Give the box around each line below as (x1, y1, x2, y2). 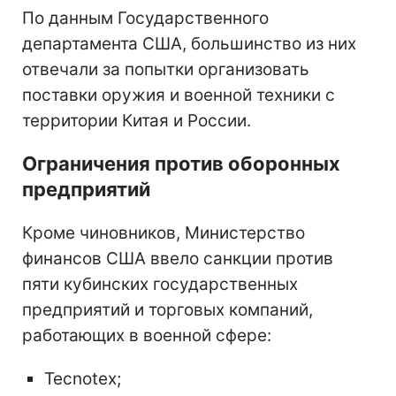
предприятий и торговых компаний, (22, 300, 313, 320)
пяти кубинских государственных (22, 274, 298, 294)
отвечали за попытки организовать (22, 59, 309, 80)
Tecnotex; (44, 369, 121, 389)
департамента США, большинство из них (22, 34, 356, 54)
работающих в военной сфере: (22, 325, 271, 346)
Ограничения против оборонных (22, 152, 340, 175)
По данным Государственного (22, 8, 269, 28)
